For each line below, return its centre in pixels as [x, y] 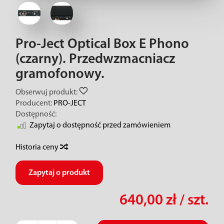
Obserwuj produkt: [46, 92]
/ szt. [192, 201]
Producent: [34, 103]
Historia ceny [38, 147]
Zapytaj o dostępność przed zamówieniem [100, 125]
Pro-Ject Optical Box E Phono [102, 44]
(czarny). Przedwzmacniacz [95, 59]
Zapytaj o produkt [59, 173]
